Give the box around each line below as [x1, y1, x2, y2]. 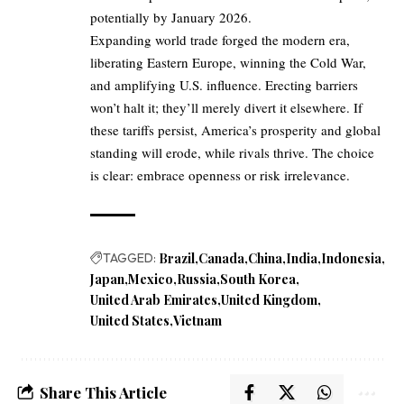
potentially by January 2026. [90, 8, 252, 27]
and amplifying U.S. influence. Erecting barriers [90, 76, 358, 95]
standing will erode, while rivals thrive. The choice [90, 143, 374, 162]
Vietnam [173, 312, 222, 330]
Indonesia [321, 250, 381, 268]
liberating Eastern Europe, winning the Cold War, [90, 53, 366, 72]
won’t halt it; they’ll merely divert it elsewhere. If [90, 98, 363, 117]
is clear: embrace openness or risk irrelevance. [90, 166, 350, 185]
